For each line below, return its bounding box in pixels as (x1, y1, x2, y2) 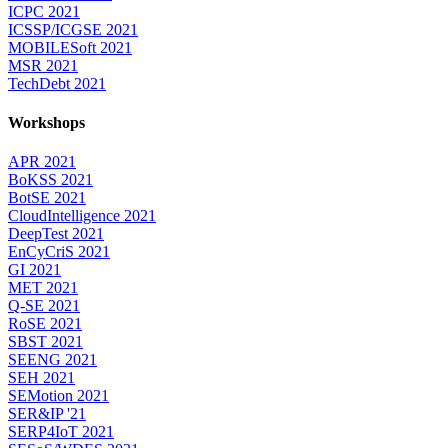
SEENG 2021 (8, 351, 97, 369)
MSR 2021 (8, 56, 78, 74)
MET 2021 (8, 279, 78, 297)
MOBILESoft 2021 (8, 38, 132, 56)
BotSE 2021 (8, 189, 86, 207)
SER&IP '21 (8, 405, 86, 423)
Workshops (8, 113, 85, 131)
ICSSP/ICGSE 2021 (8, 20, 138, 38)
